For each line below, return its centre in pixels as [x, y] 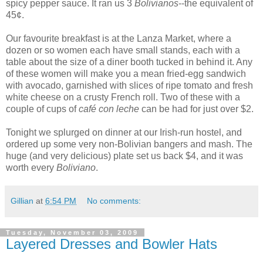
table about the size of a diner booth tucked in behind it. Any [129, 62]
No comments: [114, 200]
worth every [31, 167]
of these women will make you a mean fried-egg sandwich [126, 73]
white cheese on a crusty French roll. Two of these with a [123, 97]
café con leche [109, 109]
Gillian [22, 200]
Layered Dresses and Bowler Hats [112, 244]
